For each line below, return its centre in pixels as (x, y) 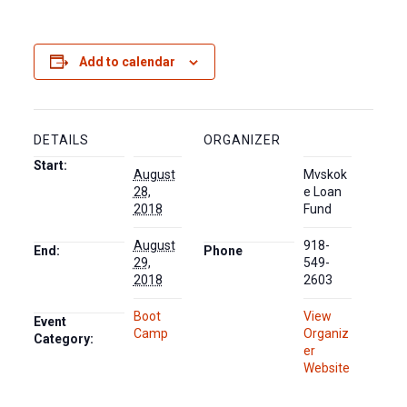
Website (327, 368)
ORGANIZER (242, 140)
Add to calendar (128, 62)
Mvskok (325, 174)
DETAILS (61, 140)
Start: (50, 165)
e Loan (323, 192)
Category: (63, 339)
